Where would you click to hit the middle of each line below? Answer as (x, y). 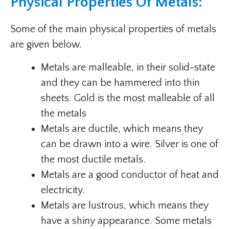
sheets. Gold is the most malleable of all (128, 98)
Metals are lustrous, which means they (125, 206)
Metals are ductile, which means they (122, 129)
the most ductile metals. (93, 160)
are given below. (46, 45)
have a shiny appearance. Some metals (126, 221)
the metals (64, 114)
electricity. (64, 190)
